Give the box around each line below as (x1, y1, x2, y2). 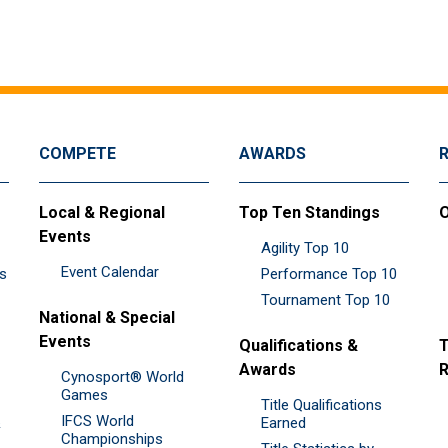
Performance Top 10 (261, 264, 397, 283)
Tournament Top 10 (261, 290, 390, 309)
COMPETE (39, 143, 116, 163)
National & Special (39, 307, 175, 327)
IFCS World (61, 411, 134, 430)
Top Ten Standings (239, 202, 380, 222)
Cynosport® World (61, 367, 184, 386)
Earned (261, 413, 306, 432)
